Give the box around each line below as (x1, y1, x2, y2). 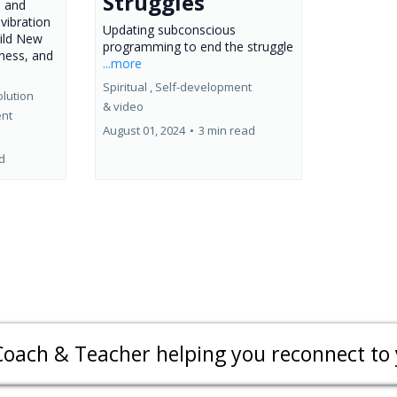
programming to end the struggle (102, 37, 293, 55)
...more (102, 54, 142, 72)
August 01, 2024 (102, 121, 185, 138)
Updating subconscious (102, 20, 236, 38)
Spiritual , (102, 78, 152, 95)
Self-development (154, 78, 252, 95)
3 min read (198, 121, 255, 138)
